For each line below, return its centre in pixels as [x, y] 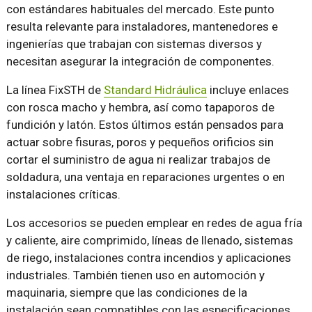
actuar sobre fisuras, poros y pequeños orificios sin [140, 142]
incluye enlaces [248, 89]
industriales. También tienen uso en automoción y [135, 275]
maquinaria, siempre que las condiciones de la [126, 292]
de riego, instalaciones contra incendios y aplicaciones [148, 257]
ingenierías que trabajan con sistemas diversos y [134, 44]
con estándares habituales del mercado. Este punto [140, 9]
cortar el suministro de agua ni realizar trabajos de [138, 159]
